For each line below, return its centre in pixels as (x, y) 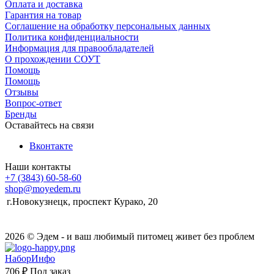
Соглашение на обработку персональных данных (108, 26)
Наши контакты (38, 167)
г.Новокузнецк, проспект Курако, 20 (82, 202)
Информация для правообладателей (80, 48)
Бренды (21, 114)
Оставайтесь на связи (50, 125)
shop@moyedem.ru (43, 189)
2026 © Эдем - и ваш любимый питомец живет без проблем (130, 237)
